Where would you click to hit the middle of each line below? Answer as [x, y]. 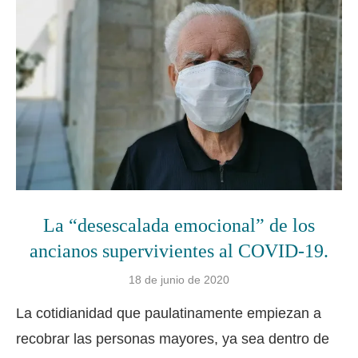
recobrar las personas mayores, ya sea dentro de [173, 338]
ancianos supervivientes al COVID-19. [179, 251]
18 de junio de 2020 [179, 279]
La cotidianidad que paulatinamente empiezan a [169, 313]
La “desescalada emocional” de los [179, 225]
